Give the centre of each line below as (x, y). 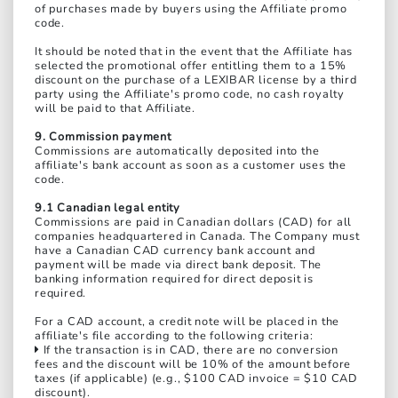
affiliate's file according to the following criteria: (174, 336)
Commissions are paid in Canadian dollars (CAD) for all (194, 223)
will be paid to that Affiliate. (115, 109)
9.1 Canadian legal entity (107, 208)
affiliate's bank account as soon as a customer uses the (191, 166)
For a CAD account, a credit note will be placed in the (187, 322)
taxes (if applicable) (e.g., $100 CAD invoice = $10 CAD (196, 379)
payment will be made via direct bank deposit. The (179, 265)
